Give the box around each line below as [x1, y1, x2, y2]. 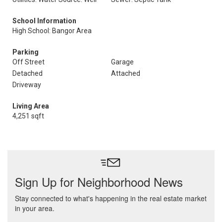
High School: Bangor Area [12, 27, 92, 35]
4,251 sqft [12, 112, 44, 120]
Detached [12, 69, 43, 77]
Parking [12, 48, 39, 56]
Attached [111, 69, 140, 77]
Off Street [12, 58, 45, 66]
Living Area [12, 102, 49, 110]
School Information [12, 17, 76, 25]
